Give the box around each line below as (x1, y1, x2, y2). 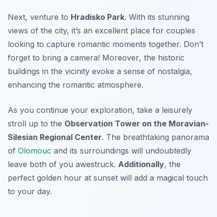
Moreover (102, 52, 139, 62)
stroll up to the (8, 118, 64, 128)
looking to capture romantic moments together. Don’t (8, 39, 203, 49)
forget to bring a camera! (8, 52, 102, 62)
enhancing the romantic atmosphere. (8, 79, 143, 90)
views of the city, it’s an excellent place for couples (8, 25, 195, 35)
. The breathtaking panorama (102, 132, 209, 142)
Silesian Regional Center (8, 132, 102, 142)
